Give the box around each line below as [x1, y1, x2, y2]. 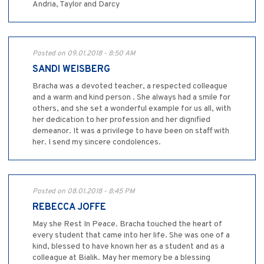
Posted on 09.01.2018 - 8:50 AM [32, 48, 136, 58]
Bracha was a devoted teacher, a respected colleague [32, 81, 227, 91]
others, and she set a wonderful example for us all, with [32, 103, 231, 114]
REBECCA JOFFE [32, 201, 106, 213]
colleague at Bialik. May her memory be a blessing [32, 252, 210, 263]
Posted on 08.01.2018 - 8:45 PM [32, 186, 135, 196]
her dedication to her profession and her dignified [32, 114, 210, 125]
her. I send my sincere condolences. [32, 137, 161, 147]
